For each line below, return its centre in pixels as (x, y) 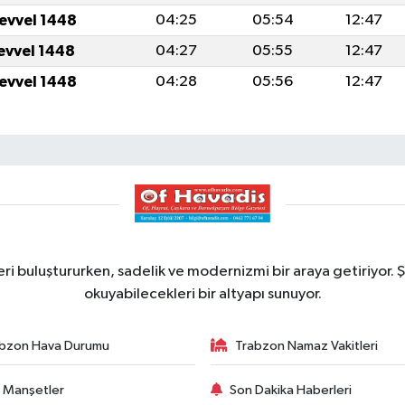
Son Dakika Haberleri (291, 390)
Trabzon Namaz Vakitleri (306, 346)
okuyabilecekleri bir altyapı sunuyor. (202, 294)
